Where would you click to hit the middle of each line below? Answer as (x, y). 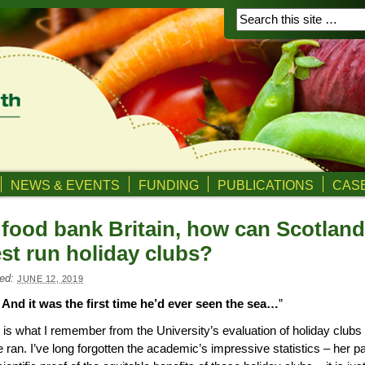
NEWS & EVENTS (65, 185)
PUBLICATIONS (266, 185)
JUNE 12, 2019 (51, 279)
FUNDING (169, 185)
